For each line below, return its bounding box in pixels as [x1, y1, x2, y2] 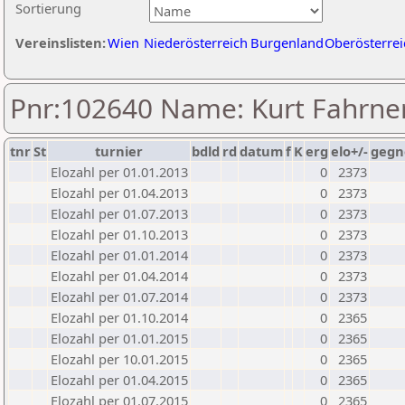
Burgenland [250, 33, 324, 52]
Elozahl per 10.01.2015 [51, 350, 188, 368]
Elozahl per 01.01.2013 [51, 163, 188, 181]
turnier [95, 142, 143, 160]
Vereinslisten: [15, 33, 106, 52]
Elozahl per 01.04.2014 [51, 267, 188, 285]
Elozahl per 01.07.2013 [51, 204, 188, 222]
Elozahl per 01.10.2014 [51, 308, 188, 326]
